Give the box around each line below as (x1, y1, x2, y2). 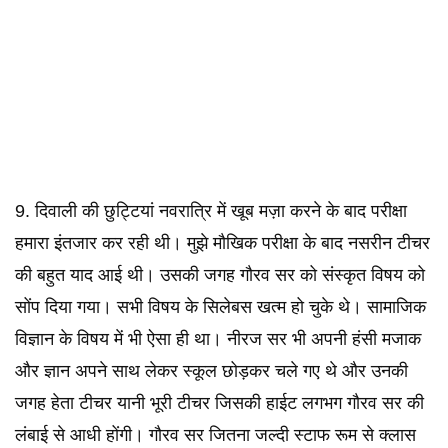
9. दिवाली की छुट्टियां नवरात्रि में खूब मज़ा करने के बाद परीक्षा (15, 201, 407, 221)
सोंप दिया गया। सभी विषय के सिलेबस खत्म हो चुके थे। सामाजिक (15, 297, 426, 317)
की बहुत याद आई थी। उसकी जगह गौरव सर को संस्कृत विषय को (15, 265, 425, 285)
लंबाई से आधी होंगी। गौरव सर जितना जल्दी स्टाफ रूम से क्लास (15, 425, 416, 445)
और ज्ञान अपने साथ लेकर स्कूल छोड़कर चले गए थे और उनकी (15, 361, 408, 381)
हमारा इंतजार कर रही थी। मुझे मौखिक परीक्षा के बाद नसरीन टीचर (15, 233, 430, 253)
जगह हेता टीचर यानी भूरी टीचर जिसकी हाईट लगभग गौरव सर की (15, 393, 424, 413)
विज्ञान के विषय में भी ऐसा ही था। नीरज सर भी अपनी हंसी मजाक (15, 329, 421, 349)
